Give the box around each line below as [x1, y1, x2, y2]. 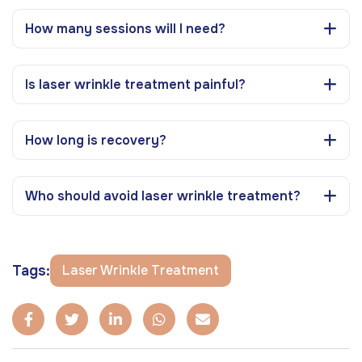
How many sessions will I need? [25, 19, 225, 37]
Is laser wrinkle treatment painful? [25, 75, 246, 93]
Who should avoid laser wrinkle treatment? [25, 187, 301, 204]
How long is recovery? [25, 131, 166, 149]
